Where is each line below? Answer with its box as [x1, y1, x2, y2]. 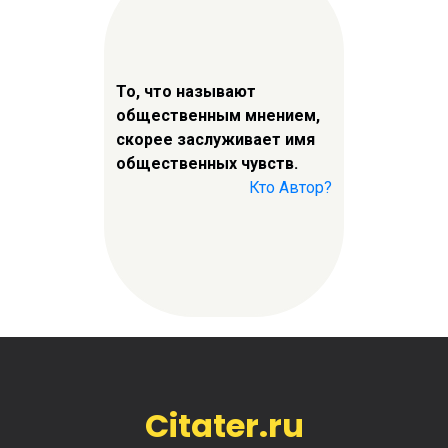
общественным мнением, [116, 105, 320, 125]
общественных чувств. [116, 153, 298, 173]
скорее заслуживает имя [116, 129, 315, 149]
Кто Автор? [249, 177, 332, 197]
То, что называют [116, 81, 256, 101]
